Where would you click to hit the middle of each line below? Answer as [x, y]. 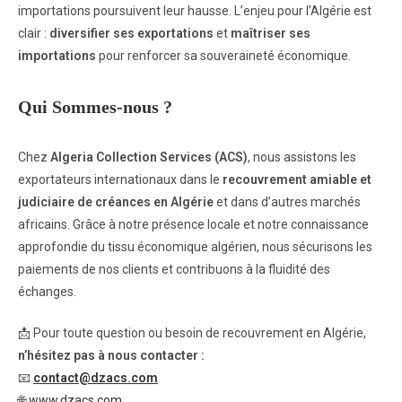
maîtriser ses [271, 33]
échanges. [47, 292]
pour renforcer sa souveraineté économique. [223, 56]
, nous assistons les [302, 157]
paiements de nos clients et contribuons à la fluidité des [174, 269]
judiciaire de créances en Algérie [116, 202]
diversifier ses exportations [131, 33]
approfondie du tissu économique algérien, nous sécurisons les [195, 247]
